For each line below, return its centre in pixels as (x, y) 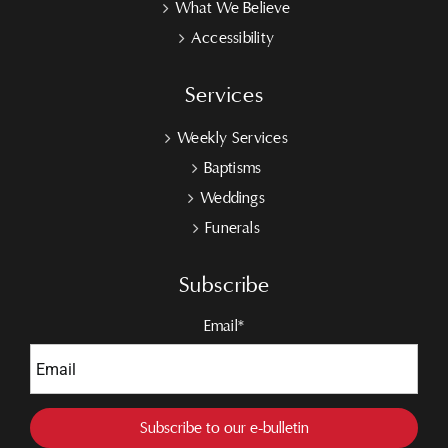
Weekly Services (232, 138)
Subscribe (224, 285)
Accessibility (232, 38)
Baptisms (232, 168)
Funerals (232, 228)
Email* (224, 326)
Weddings (232, 198)
